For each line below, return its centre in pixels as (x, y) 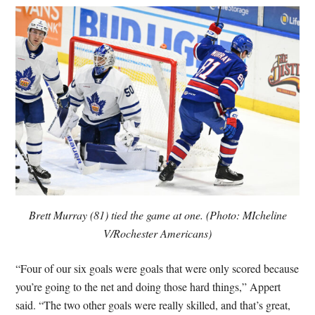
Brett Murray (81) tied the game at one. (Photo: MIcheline (157, 214)
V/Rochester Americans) (157, 233)
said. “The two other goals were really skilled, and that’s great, (153, 304)
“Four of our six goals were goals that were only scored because (157, 268)
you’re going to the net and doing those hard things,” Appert (148, 286)
